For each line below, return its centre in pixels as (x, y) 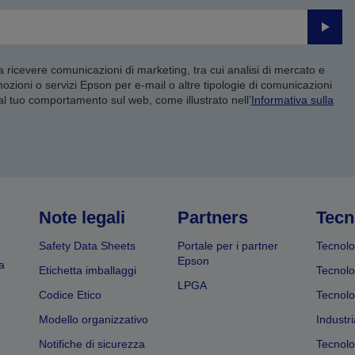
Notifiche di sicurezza (92, 344)
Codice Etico (71, 295)
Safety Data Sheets (88, 246)
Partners (212, 218)
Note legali (82, 218)
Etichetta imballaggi (88, 271)
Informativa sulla (292, 100)
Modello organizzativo (94, 320)
